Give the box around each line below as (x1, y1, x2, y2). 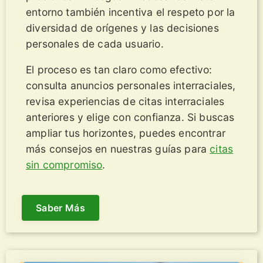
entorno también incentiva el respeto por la (26, 5, 235, 18)
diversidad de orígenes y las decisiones (26, 21, 219, 34)
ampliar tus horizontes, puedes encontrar (26, 127, 225, 140)
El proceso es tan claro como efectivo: (26, 63, 213, 76)
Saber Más (36, 201, 85, 214)
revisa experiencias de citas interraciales (26, 95, 225, 108)
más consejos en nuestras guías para (26, 143, 210, 156)
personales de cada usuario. (26, 37, 164, 50)
